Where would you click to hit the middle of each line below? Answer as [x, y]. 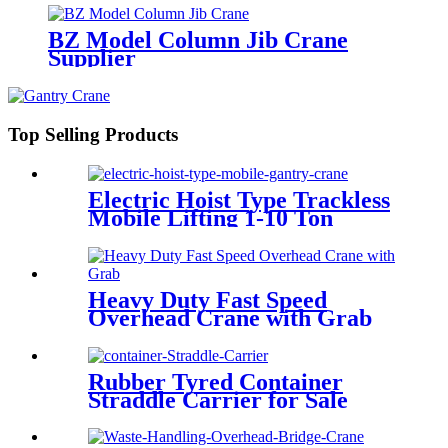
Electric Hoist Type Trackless [239, 199]
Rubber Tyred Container [215, 381]
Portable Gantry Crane [208, 235]
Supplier [92, 58]
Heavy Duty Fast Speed [207, 299]
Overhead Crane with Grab [230, 317]
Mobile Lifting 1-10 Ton [210, 217]
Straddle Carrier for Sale [218, 399]
